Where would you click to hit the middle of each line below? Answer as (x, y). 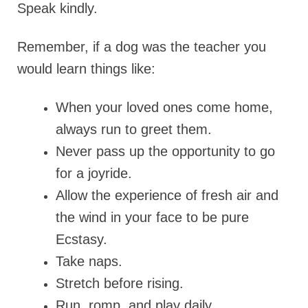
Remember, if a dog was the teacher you (142, 47)
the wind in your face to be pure (152, 218)
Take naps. (89, 262)
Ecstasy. (81, 240)
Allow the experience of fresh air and (167, 196)
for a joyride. (94, 174)
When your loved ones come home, (164, 108)
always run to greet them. (134, 130)
